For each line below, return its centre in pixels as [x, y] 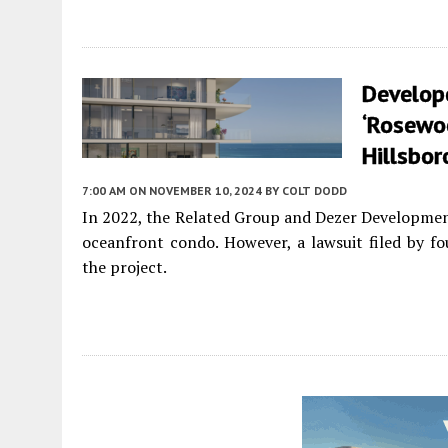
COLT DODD [314, 190]
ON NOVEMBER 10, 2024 [195, 190]
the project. [124, 267]
